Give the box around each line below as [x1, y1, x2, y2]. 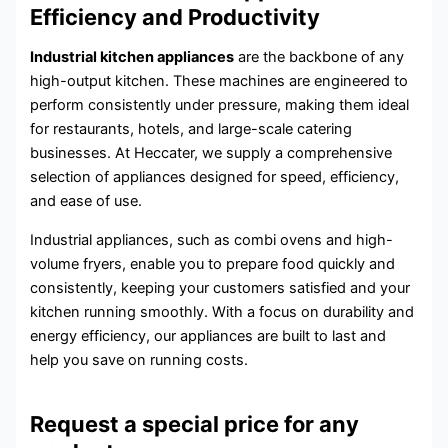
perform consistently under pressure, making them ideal [30, 96, 410, 115]
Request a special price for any [30, 411, 360, 438]
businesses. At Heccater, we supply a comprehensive [30, 144, 393, 163]
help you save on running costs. [30, 350, 249, 369]
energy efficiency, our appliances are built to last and [30, 326, 387, 345]
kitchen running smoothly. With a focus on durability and [30, 302, 415, 321]
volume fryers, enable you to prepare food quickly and [30, 254, 396, 273]
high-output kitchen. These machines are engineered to [30, 72, 409, 91]
